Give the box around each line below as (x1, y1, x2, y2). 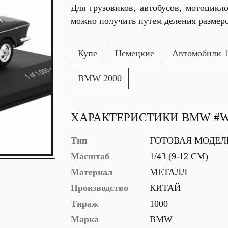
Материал (71, 167, 112, 177)
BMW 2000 (78, 73, 122, 83)
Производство (71, 183, 128, 193)
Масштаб (71, 151, 109, 161)
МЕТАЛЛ (147, 167, 187, 177)
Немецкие (115, 48, 154, 59)
